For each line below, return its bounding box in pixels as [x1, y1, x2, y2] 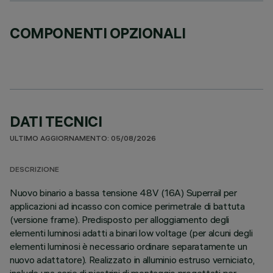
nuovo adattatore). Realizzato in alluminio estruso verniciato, [10, 253, 255, 266]
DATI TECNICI [10, 112, 102, 130]
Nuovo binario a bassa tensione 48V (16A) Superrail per [10, 186, 237, 199]
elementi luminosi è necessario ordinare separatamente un [10, 240, 247, 252]
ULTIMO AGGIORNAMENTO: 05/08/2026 [10, 135, 156, 143]
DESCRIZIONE [10, 166, 59, 174]
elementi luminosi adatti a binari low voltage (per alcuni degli [10, 227, 253, 239]
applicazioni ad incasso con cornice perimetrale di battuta [10, 200, 245, 212]
